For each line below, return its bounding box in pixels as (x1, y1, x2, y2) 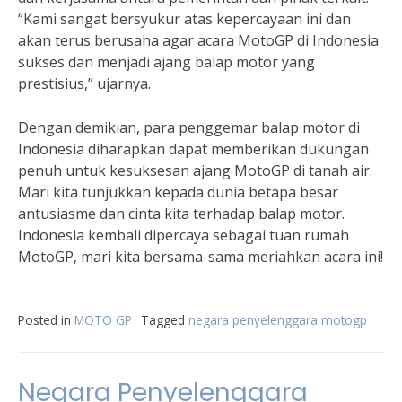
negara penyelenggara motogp (188, 311, 367, 328)
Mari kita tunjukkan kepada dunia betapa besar (18, 182, 338, 202)
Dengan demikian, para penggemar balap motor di (18, 118, 360, 137)
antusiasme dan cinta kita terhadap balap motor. (18, 204, 345, 223)
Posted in (18, 311, 74, 328)
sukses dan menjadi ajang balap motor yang (18, 52, 315, 72)
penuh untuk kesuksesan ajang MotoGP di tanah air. (18, 161, 372, 180)
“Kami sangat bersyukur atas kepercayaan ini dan (18, 9, 351, 29)
